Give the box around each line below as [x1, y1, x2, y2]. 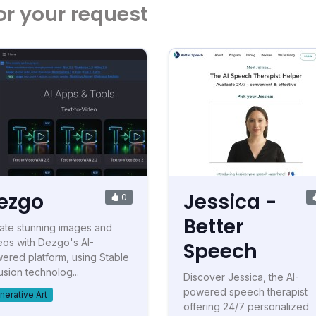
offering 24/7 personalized [183, 300, 309, 312]
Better [183, 213, 243, 241]
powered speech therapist [183, 286, 308, 298]
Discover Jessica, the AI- [183, 271, 299, 283]
